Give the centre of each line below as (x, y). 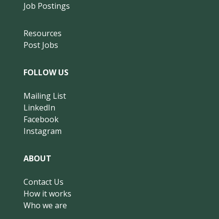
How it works (47, 194)
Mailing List (45, 96)
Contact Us (44, 182)
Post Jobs (41, 45)
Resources (43, 33)
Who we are (45, 206)
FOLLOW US (46, 73)
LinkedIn (39, 108)
